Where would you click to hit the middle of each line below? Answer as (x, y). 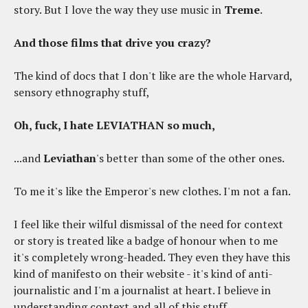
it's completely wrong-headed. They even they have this (152, 257)
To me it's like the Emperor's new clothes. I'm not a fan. (152, 191)
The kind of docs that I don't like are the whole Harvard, (153, 76)
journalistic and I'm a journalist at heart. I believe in (142, 290)
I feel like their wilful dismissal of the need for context (148, 224)
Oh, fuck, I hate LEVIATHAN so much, (114, 125)
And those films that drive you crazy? (112, 43)
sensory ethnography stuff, (82, 92)
